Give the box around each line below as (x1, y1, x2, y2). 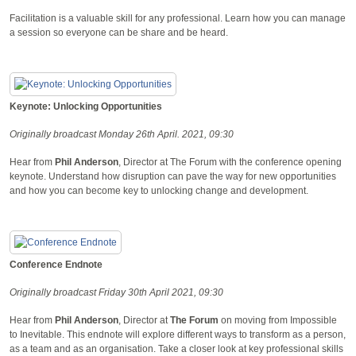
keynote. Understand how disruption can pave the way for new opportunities (10, 170, 336, 182)
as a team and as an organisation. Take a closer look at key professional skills (10, 342, 343, 354)
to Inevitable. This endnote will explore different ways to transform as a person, (10, 328, 346, 340)
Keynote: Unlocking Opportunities (10, 100, 162, 112)
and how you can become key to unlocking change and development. (10, 184, 308, 196)
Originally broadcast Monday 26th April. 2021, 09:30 (10, 128, 234, 140)
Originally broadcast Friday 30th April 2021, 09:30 (10, 286, 223, 298)
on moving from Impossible (219, 314, 337, 326)
